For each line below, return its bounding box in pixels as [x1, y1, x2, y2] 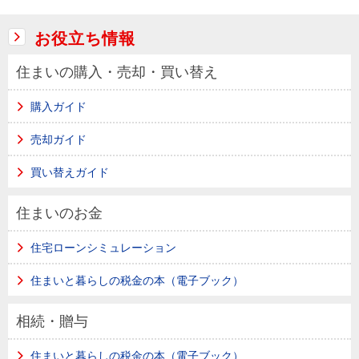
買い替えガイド [30, 166, 109, 179]
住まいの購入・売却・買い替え [16, 63, 218, 81]
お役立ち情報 [34, 29, 135, 49]
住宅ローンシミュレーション [30, 241, 176, 255]
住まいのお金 [16, 204, 103, 222]
